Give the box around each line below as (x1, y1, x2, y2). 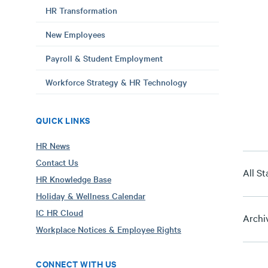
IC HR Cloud (36, 206, 83, 218)
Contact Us (36, 156, 78, 168)
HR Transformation (45, 4, 117, 16)
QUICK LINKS (36, 114, 90, 126)
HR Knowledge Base (36, 173, 111, 185)
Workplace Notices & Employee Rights (36, 223, 181, 235)
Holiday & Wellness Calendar (36, 190, 145, 202)
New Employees (45, 28, 105, 40)
